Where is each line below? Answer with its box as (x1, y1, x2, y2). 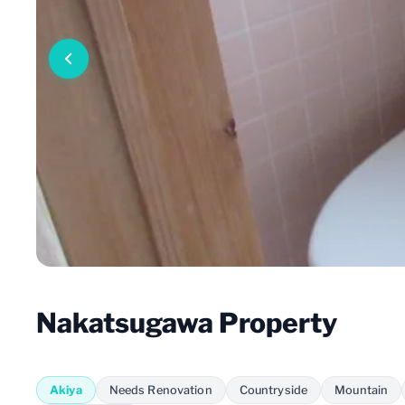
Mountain (334, 382, 389, 397)
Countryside (239, 382, 308, 397)
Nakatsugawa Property (36, 306, 337, 339)
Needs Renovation (108, 382, 212, 397)
